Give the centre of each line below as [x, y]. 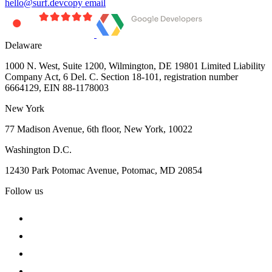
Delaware [23, 45]
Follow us [24, 191]
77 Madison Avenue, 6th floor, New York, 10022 [99, 129]
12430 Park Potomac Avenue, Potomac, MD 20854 [104, 170]
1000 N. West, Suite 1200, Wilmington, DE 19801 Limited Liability [135, 66]
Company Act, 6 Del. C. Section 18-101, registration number [121, 76]
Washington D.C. [38, 149]
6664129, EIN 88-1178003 [57, 87]
